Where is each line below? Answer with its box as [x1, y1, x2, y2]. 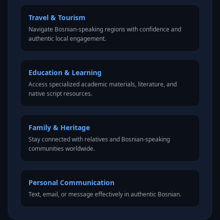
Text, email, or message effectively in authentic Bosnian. [28, 190, 181, 198]
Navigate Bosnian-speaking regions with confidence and [28, 25, 181, 33]
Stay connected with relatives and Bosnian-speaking [28, 135, 170, 143]
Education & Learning [28, 68, 102, 77]
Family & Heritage [28, 123, 90, 132]
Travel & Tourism [28, 13, 85, 22]
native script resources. [28, 89, 92, 98]
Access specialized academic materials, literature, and [28, 80, 177, 88]
